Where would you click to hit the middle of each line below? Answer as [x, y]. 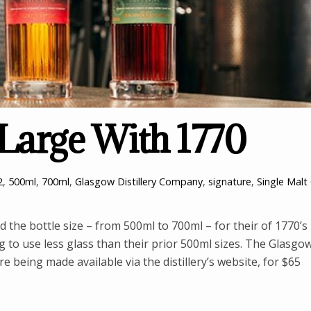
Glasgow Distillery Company [138, 182]
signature [229, 182]
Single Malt [282, 182]
